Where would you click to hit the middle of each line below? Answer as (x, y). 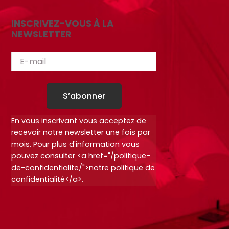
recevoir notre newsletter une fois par (81, 132)
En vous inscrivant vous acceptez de (78, 121)
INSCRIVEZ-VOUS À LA (62, 23)
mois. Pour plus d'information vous (75, 144)
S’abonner (84, 96)
